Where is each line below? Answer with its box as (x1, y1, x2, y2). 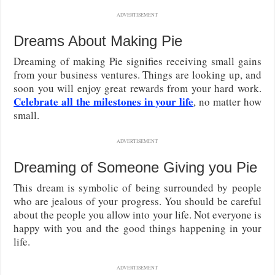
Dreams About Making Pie (14, 32, 183, 49)
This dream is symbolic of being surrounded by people (14, 180, 261, 195)
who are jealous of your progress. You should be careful (14, 193, 261, 208)
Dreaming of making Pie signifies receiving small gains (14, 53, 261, 68)
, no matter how (193, 94, 261, 109)
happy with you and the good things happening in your (14, 220, 261, 235)
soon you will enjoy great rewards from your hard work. (14, 80, 261, 95)
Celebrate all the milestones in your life (14, 93, 194, 109)
